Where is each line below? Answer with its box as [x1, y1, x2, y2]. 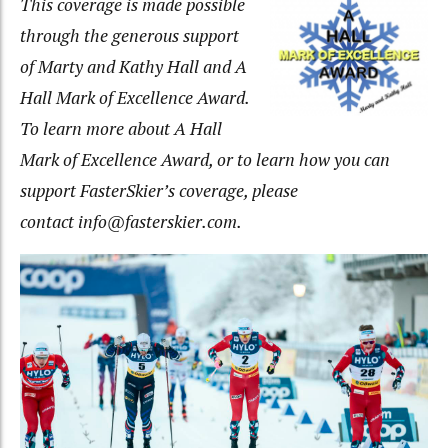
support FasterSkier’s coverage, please [20, 178, 298, 202]
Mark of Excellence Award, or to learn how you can [20, 147, 390, 171]
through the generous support [20, 23, 239, 47]
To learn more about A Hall [20, 116, 222, 140]
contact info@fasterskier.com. [20, 209, 242, 233]
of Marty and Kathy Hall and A [20, 54, 247, 78]
